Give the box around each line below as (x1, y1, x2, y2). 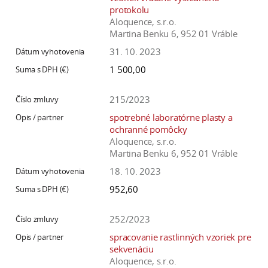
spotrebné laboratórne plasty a (109, 111, 233, 124)
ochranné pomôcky (109, 123, 187, 136)
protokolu (109, 4, 150, 16)
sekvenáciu (109, 243, 154, 255)
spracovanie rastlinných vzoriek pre (109, 231, 251, 243)
